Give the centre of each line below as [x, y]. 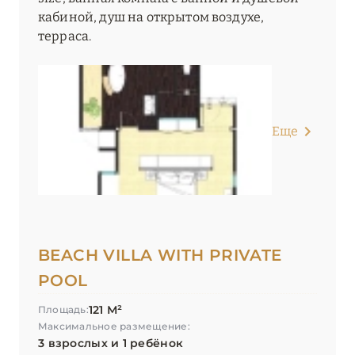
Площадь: [63, 310]
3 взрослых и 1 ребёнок [111, 344]
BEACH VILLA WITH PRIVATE [160, 256]
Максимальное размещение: [114, 326]
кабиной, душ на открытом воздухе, [151, 17]
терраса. [65, 36]
